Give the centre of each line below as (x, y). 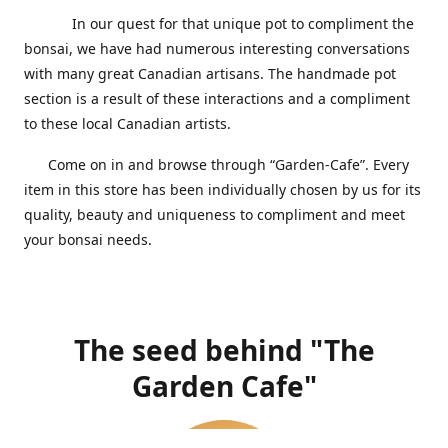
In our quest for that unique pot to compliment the (219, 23)
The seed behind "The (224, 349)
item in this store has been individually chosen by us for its (222, 189)
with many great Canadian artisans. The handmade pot (210, 73)
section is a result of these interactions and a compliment (217, 98)
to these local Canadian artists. (131, 123)
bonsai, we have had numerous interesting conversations (217, 48)
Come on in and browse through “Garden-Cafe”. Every (216, 164)
